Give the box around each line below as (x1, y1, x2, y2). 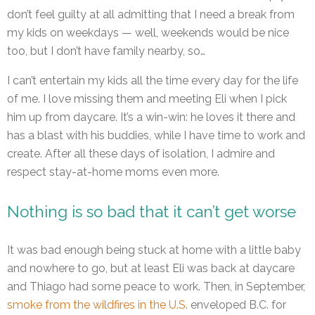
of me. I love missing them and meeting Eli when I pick (7, 91, 287, 105)
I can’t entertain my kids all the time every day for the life (7, 73, 298, 87)
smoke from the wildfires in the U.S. (7, 298, 188, 312)
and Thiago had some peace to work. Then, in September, (7, 280, 305, 294)
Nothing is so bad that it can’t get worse (7, 202, 296, 221)
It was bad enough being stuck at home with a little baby (7, 243, 301, 257)
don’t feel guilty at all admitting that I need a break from (7, 7, 295, 21)
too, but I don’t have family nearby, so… (7, 44, 205, 58)
